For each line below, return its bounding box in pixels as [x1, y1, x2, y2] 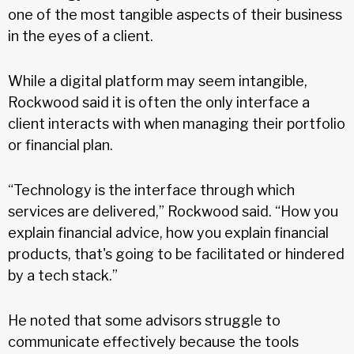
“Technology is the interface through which [8, 181, 295, 198]
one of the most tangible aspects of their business [8, 6, 342, 23]
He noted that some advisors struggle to [8, 311, 281, 329]
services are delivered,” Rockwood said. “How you [8, 202, 338, 220]
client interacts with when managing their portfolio [8, 115, 345, 132]
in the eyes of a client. [8, 27, 160, 44]
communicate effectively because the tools [8, 333, 299, 350]
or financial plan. [8, 136, 116, 153]
